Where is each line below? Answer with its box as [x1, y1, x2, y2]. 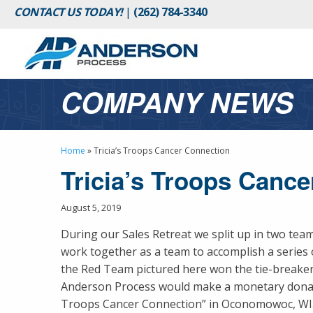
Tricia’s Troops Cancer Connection [94, 145, 230, 156]
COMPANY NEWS [61, 82, 293, 122]
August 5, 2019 [61, 201, 121, 214]
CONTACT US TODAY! [14, 4, 123, 20]
